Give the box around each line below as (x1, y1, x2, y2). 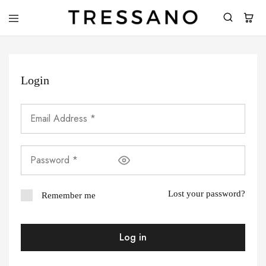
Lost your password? (168, 189, 245, 198)
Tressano (66, 24, 100, 35)
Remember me (42, 190, 96, 200)
